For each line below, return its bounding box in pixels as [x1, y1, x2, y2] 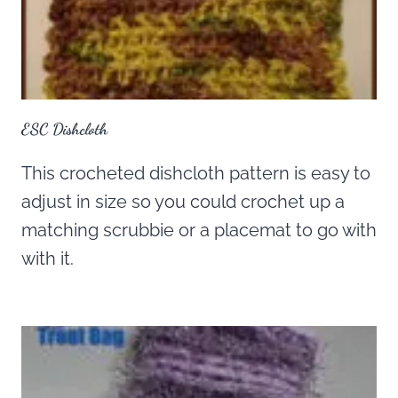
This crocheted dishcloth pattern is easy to [21, 163, 370, 185]
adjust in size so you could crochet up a [21, 191, 345, 213]
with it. [21, 248, 74, 270]
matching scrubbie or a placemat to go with [21, 219, 377, 242]
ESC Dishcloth [21, 119, 107, 139]
